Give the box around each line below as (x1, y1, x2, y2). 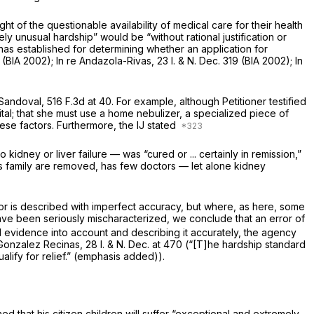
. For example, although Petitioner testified (111, 95, 306, 108)
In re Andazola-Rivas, (56, 55, 157, 67)
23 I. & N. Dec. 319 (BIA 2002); (157, 55, 295, 67)
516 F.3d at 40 (47, 95, 111, 108)
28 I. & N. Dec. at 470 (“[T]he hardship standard (86, 238, 306, 250)
